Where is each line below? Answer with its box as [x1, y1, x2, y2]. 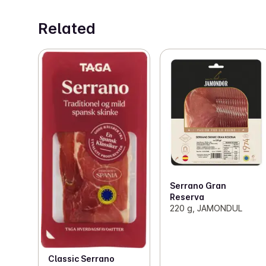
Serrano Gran [170, 180, 227, 191]
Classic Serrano [48, 254, 115, 264]
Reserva [170, 192, 205, 202]
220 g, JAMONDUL [170, 203, 243, 214]
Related [38, 20, 96, 38]
